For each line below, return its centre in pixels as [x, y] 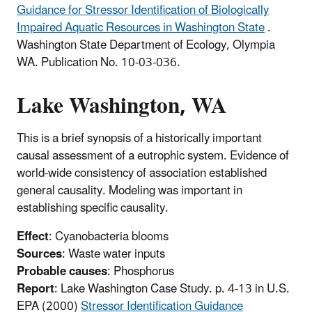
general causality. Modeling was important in [130, 190]
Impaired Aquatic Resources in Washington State [141, 28]
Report [36, 289]
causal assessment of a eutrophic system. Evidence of [153, 156]
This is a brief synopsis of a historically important [139, 138]
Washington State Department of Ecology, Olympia [146, 45]
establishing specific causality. [93, 208]
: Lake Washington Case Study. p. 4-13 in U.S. [172, 289]
